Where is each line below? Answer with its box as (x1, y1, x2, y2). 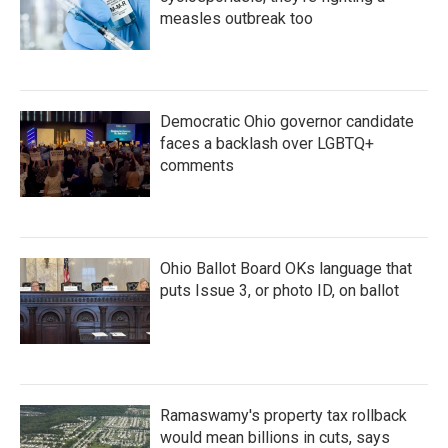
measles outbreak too (160, 8, 313, 28)
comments (160, 155, 234, 175)
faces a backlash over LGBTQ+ (160, 133, 374, 153)
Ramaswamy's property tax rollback (160, 405, 407, 425)
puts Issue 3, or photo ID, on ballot (160, 280, 399, 300)
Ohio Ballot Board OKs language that (160, 258, 412, 278)
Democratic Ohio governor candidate (160, 111, 414, 131)
